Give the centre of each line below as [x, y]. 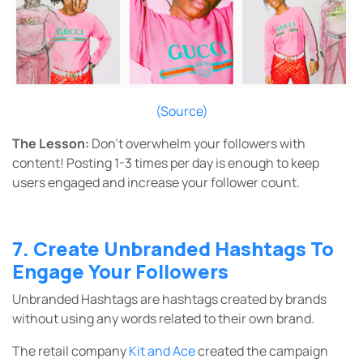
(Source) [181, 111]
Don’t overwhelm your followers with [199, 143]
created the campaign [262, 350]
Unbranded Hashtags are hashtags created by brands [169, 299]
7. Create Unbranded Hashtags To [173, 248]
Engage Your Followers [122, 271]
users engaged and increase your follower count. [157, 182]
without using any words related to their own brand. [164, 318]
